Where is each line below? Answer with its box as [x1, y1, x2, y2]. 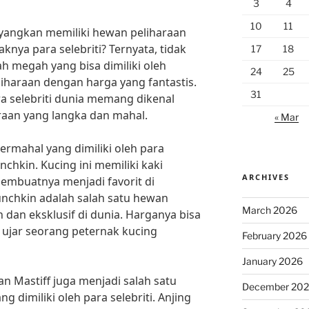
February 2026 [241, 230, 307, 241]
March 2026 [241, 204, 297, 216]
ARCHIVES [241, 172, 290, 182]
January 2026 [241, 255, 303, 267]
